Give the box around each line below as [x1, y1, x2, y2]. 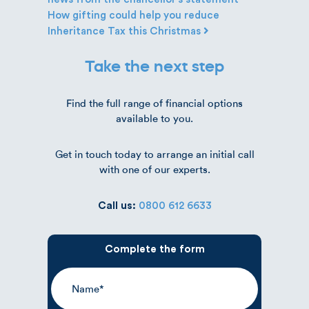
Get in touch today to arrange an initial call [54, 148, 255, 161]
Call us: [97, 200, 139, 211]
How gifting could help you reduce [48, 10, 219, 21]
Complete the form [104, 243, 205, 255]
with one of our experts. [99, 163, 210, 176]
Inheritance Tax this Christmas [48, 26, 203, 37]
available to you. [116, 112, 193, 125]
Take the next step [85, 55, 224, 76]
